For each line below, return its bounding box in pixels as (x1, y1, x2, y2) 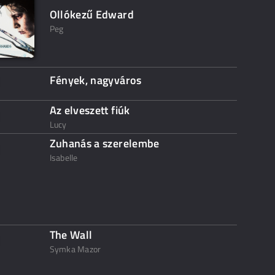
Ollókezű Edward (49, 6, 134, 23)
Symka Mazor (49, 242, 101, 255)
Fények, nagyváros (49, 72, 142, 88)
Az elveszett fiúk (49, 102, 130, 118)
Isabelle (49, 151, 78, 164)
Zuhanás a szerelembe (49, 135, 160, 152)
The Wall (49, 227, 93, 243)
